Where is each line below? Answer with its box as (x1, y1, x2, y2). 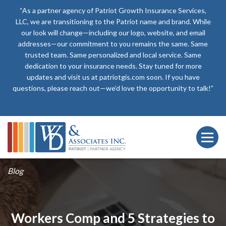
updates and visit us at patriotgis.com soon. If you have (26, 73, 200, 81)
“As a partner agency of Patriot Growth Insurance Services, (20, 6, 206, 15)
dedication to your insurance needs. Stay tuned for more (24, 62, 202, 70)
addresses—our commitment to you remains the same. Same (18, 39, 208, 48)
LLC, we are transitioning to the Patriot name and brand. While (15, 17, 211, 26)
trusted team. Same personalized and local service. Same (25, 50, 201, 59)
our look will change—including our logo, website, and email (21, 28, 205, 37)
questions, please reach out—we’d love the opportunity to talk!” (13, 84, 213, 92)
